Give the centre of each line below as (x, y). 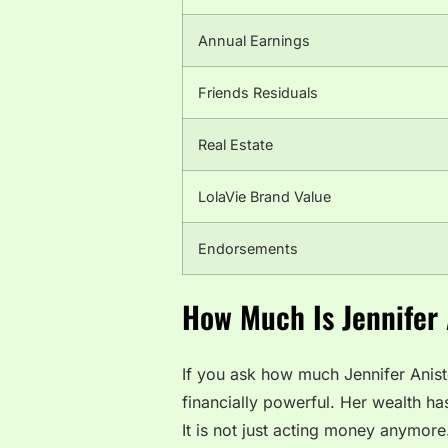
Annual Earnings (254, 41)
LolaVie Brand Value (264, 197)
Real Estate (235, 145)
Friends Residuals (258, 93)
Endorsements (248, 249)
